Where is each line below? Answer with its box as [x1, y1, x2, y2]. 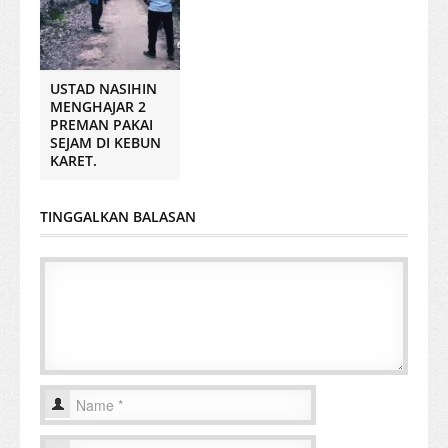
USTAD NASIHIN [50, 79, 157, 99]
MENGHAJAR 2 [50, 97, 146, 117]
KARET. [50, 151, 97, 171]
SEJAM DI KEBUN [50, 133, 161, 153]
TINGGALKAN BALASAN [40, 207, 196, 227]
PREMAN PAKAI [50, 115, 153, 135]
